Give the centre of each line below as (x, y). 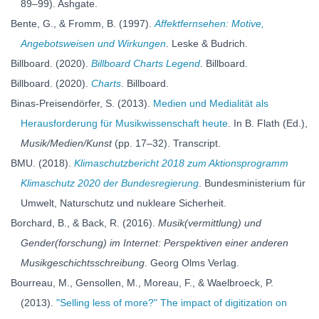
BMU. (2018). (42, 163)
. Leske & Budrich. (207, 43)
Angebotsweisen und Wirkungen (93, 43)
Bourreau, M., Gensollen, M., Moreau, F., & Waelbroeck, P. (142, 283)
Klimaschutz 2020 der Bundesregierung (110, 183)
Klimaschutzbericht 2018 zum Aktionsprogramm (181, 163)
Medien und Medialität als (211, 103)
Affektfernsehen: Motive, (209, 23)
